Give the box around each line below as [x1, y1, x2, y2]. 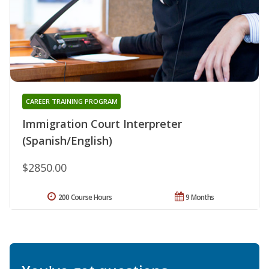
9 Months [186, 192, 214, 203]
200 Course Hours [58, 192, 112, 203]
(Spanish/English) [22, 133, 112, 148]
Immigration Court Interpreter [22, 116, 182, 131]
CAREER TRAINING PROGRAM [25, 97, 118, 106]
